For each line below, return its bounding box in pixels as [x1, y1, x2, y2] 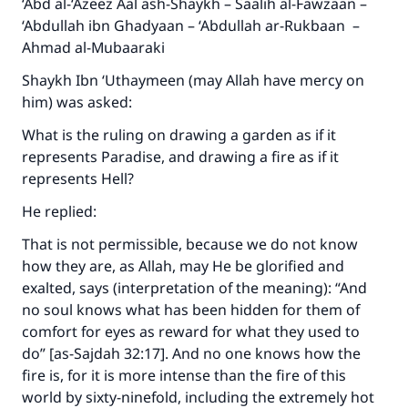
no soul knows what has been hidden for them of [22, 300, 360, 320]
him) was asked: [22, 92, 132, 112]
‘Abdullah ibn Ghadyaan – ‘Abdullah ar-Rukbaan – [22, 15, 360, 36]
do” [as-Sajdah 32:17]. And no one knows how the [22, 343, 361, 363]
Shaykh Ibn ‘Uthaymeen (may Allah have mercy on [22, 70, 364, 90]
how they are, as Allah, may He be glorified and [22, 256, 344, 276]
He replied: [22, 201, 97, 221]
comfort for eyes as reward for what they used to [22, 321, 360, 342]
